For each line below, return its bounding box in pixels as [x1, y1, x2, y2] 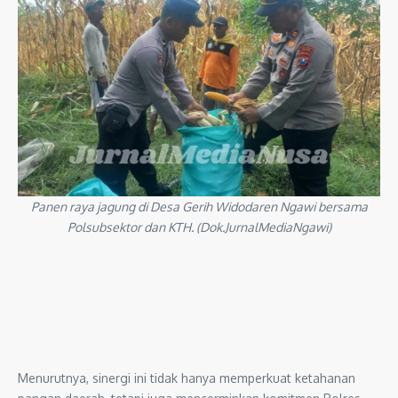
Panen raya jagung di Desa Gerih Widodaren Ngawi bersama [30, 198, 368, 214]
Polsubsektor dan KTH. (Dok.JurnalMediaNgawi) [67, 219, 331, 235]
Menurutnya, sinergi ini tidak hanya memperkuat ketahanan [18, 370, 355, 386]
